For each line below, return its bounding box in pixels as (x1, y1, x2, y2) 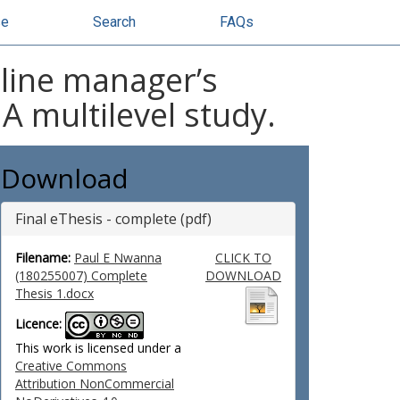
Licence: (15, 315, 62, 333)
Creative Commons (15, 357, 127, 374)
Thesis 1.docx (15, 285, 94, 302)
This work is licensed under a (15, 339, 181, 356)
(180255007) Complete (15, 267, 147, 284)
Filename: (15, 249, 71, 266)
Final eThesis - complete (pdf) (15, 209, 212, 229)
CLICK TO (214, 249, 271, 266)
